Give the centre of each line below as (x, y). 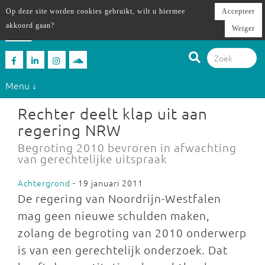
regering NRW (70, 130)
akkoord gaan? (30, 25)
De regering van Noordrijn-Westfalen (119, 198)
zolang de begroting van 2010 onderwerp (132, 232)
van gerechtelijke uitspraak (92, 159)
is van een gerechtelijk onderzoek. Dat (123, 250)
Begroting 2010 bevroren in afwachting (127, 147)
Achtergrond (44, 183)
